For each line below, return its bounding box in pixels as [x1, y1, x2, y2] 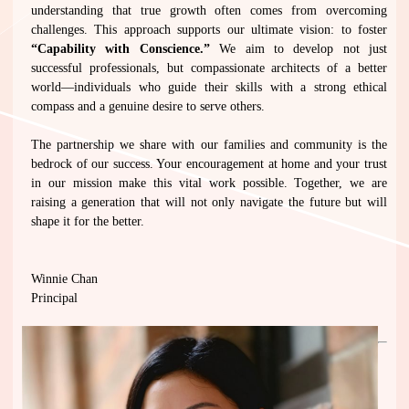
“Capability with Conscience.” [31, 41, 210, 56]
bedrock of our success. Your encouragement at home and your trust [31, 156, 387, 171]
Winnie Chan [31, 271, 98, 286]
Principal [31, 290, 78, 305]
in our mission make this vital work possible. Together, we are [31, 175, 387, 190]
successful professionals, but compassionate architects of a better [31, 60, 387, 75]
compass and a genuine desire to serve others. [31, 99, 265, 113]
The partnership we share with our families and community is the [31, 137, 387, 152]
